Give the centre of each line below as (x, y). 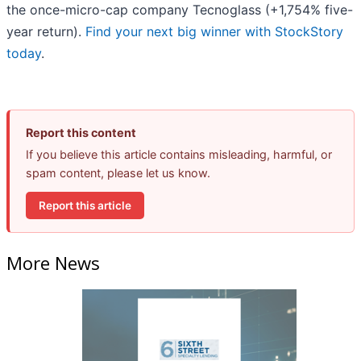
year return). (46, 32)
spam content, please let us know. (118, 173)
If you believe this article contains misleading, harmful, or (179, 155)
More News (53, 262)
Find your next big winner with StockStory (214, 32)
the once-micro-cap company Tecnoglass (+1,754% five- (180, 10)
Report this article (85, 205)
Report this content (81, 133)
